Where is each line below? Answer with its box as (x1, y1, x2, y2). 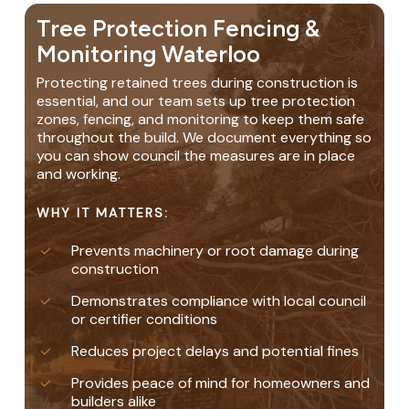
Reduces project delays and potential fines (71, 341, 360, 362)
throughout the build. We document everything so (37, 128, 372, 148)
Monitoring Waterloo (37, 40, 261, 68)
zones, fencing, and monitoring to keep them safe (37, 110, 365, 130)
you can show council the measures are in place (37, 146, 356, 166)
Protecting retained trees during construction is (37, 73, 359, 93)
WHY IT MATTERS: (37, 204, 170, 222)
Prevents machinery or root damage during (71, 241, 360, 261)
